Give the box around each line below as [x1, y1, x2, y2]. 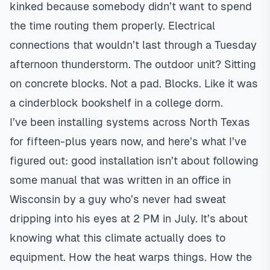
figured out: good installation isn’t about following [10, 154, 259, 167]
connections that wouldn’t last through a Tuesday [10, 39, 257, 51]
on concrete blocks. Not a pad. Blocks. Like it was [10, 77, 258, 90]
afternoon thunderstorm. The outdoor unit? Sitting [10, 58, 256, 71]
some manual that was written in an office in [10, 174, 231, 186]
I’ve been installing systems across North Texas [10, 116, 250, 128]
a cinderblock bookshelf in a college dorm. [10, 96, 223, 109]
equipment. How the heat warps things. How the [10, 251, 252, 263]
